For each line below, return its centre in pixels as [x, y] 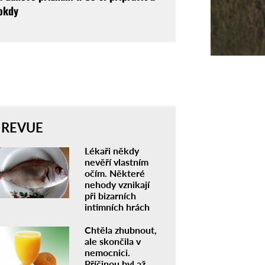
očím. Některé [114, 173]
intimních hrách [117, 206]
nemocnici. [107, 252]
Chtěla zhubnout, [120, 230]
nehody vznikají [117, 184]
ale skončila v [112, 241]
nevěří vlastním [116, 161]
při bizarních [110, 195]
